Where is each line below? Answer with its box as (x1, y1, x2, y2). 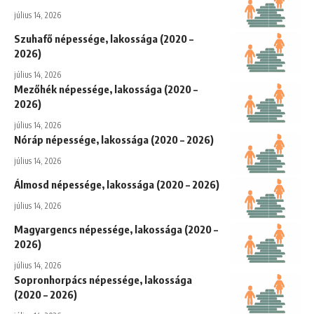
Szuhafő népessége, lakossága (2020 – (14, 32, 193, 45)
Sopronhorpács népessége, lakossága (14, 273, 192, 286)
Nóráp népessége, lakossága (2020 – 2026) (14, 132, 214, 146)
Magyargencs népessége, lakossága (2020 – (14, 222, 218, 235)
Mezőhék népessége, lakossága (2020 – (14, 82, 198, 95)
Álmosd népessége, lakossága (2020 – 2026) (14, 177, 219, 191)
